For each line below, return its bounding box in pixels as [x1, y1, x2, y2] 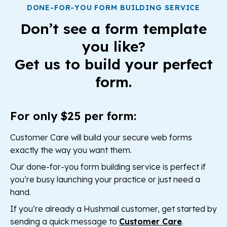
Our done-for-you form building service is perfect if [10, 162, 206, 172]
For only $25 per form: [10, 109, 136, 124]
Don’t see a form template [20, 20, 207, 38]
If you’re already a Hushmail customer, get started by [10, 204, 217, 214]
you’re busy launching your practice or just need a [10, 174, 200, 185]
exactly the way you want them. [10, 145, 132, 156]
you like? [82, 37, 145, 56]
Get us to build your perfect [14, 55, 213, 73]
